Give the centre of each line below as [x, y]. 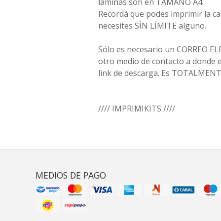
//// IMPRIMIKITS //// [137, 109]
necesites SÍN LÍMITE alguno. [152, 26]
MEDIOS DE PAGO [71, 175]
